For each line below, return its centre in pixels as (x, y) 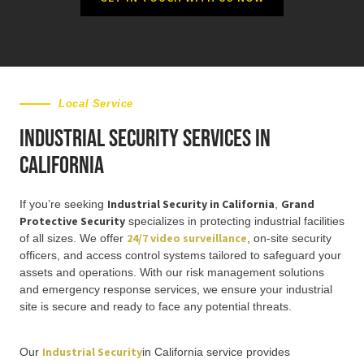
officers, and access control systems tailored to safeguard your (180, 256)
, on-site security (289, 238)
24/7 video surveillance (187, 238)
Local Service (96, 104)
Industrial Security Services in (145, 139)
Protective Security (72, 221)
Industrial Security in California (191, 204)
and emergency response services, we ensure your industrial (176, 290)
